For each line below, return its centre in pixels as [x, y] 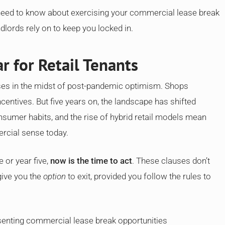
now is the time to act [91, 161]
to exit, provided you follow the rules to [138, 176]
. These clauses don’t [171, 161]
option [54, 176]
